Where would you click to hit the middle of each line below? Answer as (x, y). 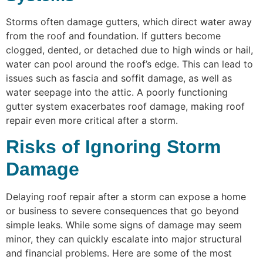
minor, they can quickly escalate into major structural (124, 239)
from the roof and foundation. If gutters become (113, 36)
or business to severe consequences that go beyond (122, 210)
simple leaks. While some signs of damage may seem (124, 225)
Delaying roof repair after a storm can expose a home (126, 196)
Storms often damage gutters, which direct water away (129, 21)
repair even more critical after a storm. (92, 120)
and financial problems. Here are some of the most (119, 253)
